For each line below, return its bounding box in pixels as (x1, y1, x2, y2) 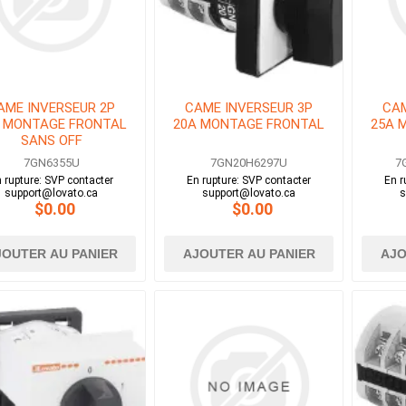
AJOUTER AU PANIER (182, 246, 315, 262)
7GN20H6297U (210, 156, 288, 170)
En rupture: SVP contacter (187, 174, 312, 188)
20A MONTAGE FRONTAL (173, 116, 325, 133)
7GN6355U (23, 156, 80, 170)
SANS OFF (20, 132, 82, 150)
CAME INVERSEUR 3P (185, 100, 314, 117)
